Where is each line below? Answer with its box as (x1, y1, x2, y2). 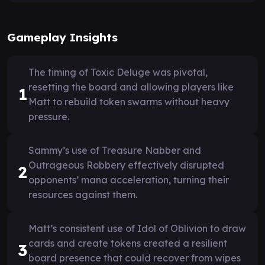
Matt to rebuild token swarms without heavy (28, 95, 230, 108)
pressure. (28, 110, 69, 122)
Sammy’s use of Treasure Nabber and (28, 144, 201, 156)
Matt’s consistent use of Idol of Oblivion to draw (28, 222, 246, 234)
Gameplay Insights (7, 30, 118, 44)
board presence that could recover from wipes (28, 251, 241, 264)
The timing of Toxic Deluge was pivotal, (28, 66, 208, 78)
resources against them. (28, 188, 137, 201)
